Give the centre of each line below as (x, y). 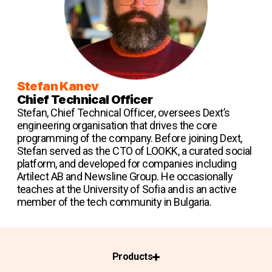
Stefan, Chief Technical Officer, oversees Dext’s (123, 113)
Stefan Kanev (58, 87)
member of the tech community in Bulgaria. (114, 202)
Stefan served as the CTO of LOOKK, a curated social (134, 151)
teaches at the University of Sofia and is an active (126, 189)
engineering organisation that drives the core (117, 126)
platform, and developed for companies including (127, 164)
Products (132, 257)
